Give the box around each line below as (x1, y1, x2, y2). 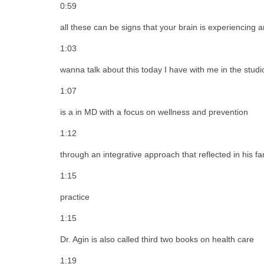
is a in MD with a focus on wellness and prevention (60, 107, 248, 117)
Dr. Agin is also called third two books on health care (60, 234, 254, 244)
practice (60, 192, 90, 202)
